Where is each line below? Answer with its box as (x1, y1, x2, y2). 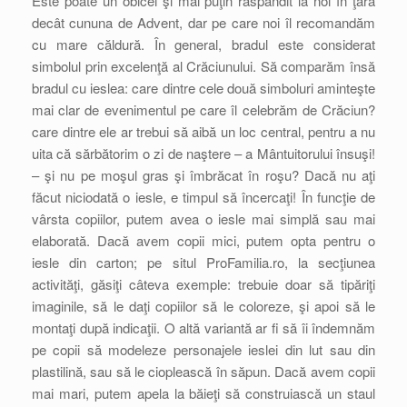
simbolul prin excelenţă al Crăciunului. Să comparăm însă (32, 56, 375, 75)
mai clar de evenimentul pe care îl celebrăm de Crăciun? (32, 100, 375, 119)
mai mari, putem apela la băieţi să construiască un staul (32, 383, 375, 402)
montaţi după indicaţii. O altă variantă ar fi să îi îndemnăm (32, 318, 375, 337)
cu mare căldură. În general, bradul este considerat (32, 35, 375, 54)
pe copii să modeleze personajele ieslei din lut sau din (32, 340, 375, 359)
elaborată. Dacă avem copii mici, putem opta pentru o (32, 231, 375, 250)
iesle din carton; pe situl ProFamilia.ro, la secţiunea (32, 253, 375, 272)
